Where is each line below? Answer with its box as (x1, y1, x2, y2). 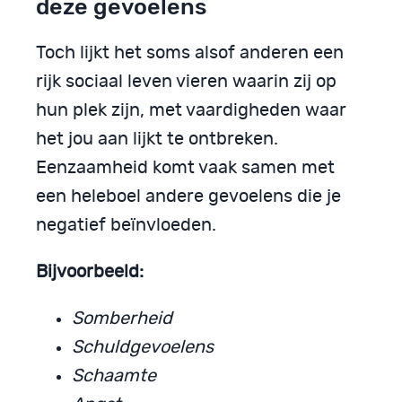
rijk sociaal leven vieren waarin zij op (36, 72, 336, 91)
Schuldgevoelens (72, 337, 214, 356)
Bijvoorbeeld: (36, 262, 144, 281)
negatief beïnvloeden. (36, 215, 216, 234)
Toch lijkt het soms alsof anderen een (36, 43, 344, 62)
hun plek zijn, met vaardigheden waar (36, 100, 346, 119)
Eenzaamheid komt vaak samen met (36, 158, 335, 177)
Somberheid (72, 309, 172, 328)
